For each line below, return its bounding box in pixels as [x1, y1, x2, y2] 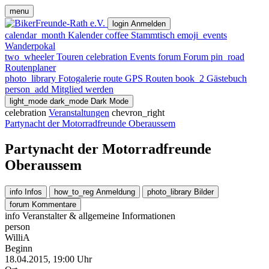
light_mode [10, 97, 47, 106]
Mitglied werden [51, 84, 113, 94]
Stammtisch [131, 30, 175, 40]
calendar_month [5, 30, 65, 40]
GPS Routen [125, 73, 173, 83]
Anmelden [131, 19, 166, 28]
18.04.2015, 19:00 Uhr [5, 253, 92, 264]
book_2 [175, 73, 204, 83]
